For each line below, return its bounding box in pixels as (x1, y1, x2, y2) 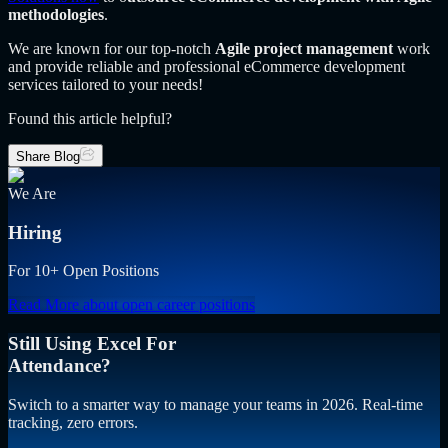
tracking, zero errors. (8, 413, 138, 431)
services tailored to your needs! (8, 76, 203, 94)
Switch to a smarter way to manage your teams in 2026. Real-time (8, 395, 423, 413)
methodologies (8, 6, 104, 24)
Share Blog (16, 149, 80, 165)
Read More (8, 296, 83, 314)
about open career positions (83, 296, 255, 314)
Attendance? (8, 355, 111, 377)
